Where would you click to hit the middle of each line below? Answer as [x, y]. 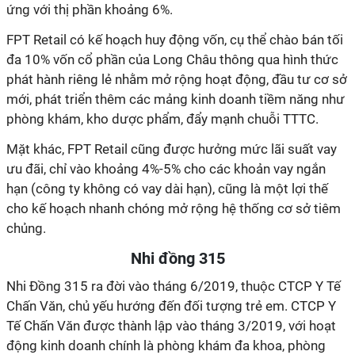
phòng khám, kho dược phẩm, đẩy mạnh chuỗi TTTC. [162, 119]
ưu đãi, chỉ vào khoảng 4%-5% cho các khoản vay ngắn [166, 169]
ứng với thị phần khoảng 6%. [90, 10]
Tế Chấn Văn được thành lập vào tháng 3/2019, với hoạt [171, 326]
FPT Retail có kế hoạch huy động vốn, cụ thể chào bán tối [175, 40]
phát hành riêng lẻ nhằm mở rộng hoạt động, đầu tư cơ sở [177, 79]
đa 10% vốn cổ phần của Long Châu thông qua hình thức [172, 59]
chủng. [26, 228]
